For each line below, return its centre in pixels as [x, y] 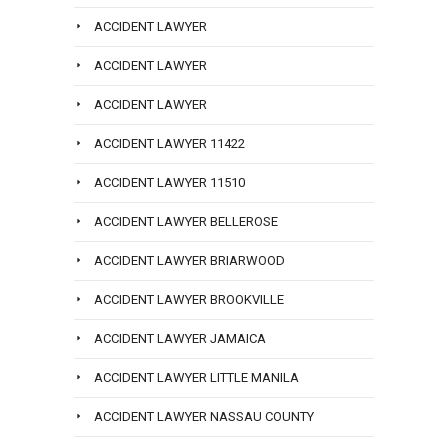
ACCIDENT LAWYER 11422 [169, 144]
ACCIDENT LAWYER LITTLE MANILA [196, 378]
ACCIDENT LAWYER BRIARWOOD [189, 261]
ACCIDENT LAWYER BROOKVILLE [189, 300]
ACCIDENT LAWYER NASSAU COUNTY [204, 417]
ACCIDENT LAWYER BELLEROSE [186, 222]
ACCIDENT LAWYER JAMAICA [180, 339]
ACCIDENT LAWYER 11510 [169, 183]
